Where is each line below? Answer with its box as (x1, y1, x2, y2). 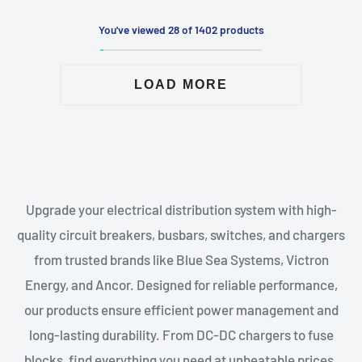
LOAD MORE (134, 78, 228, 91)
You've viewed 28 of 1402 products (98, 23, 264, 36)
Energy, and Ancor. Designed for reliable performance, (24, 276, 338, 293)
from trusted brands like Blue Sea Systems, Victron (33, 251, 329, 267)
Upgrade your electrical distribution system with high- (25, 201, 337, 217)
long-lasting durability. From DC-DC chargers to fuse (28, 326, 334, 343)
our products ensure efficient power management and (23, 301, 339, 318)
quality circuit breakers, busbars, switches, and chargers (17, 226, 345, 242)
